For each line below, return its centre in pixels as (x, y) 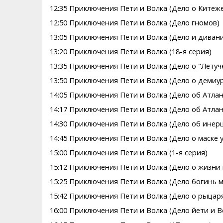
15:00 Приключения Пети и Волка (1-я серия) (128, 153)
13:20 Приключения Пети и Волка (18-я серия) (130, 52)
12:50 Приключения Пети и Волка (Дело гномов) (134, 23)
